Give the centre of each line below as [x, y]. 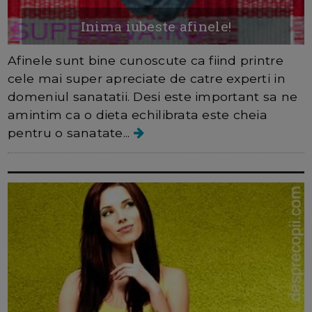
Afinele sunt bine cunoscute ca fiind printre [146, 61]
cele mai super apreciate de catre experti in [147, 79]
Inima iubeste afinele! [156, 26]
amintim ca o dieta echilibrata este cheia [138, 115]
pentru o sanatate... [71, 133]
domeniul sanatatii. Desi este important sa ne [153, 97]
